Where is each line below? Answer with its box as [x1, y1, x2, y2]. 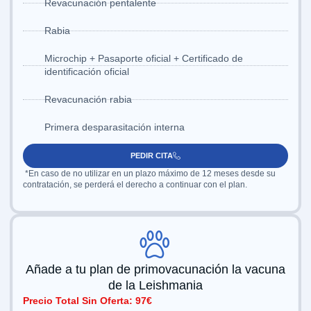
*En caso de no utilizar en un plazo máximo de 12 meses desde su [23, 169, 276, 179]
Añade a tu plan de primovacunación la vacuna [26, 262, 285, 276]
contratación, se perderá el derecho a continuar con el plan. [23, 180, 247, 190]
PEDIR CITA [131, 151, 173, 160]
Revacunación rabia [44, 94, 133, 106]
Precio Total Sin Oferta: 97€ [23, 294, 152, 306]
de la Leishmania [108, 278, 203, 292]
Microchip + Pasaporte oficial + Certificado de [44, 53, 244, 65]
